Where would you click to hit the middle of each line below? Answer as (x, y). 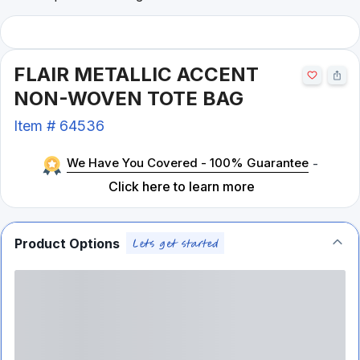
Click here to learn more (182, 186)
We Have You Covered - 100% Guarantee (187, 163)
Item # (37, 126)
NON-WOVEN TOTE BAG (129, 98)
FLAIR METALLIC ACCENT (136, 74)
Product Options (67, 243)
